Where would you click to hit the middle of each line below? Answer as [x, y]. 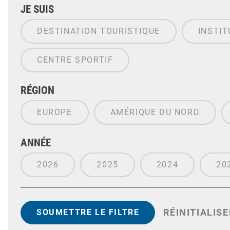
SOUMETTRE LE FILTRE [88, 212]
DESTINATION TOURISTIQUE [99, 31]
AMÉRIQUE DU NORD [155, 112]
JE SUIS [37, 9]
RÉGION [37, 91]
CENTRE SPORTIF [75, 60]
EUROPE [55, 112]
